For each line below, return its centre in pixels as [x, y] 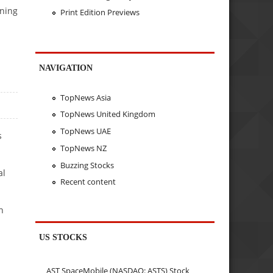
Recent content [88, 182]
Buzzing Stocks [87, 165]
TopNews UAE [85, 131]
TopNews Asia [85, 97]
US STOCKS [63, 237]
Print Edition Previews [100, 12]
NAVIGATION [66, 68]
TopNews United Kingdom [108, 114]
